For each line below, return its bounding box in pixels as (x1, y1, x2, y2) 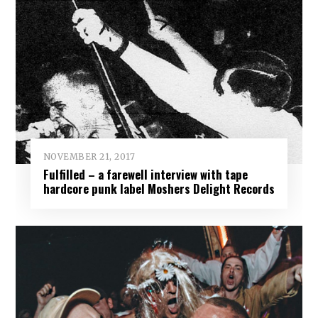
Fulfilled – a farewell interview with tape (43, 165, 248, 184)
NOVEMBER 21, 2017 (43, 151, 136, 163)
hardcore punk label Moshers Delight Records (43, 180, 275, 198)
